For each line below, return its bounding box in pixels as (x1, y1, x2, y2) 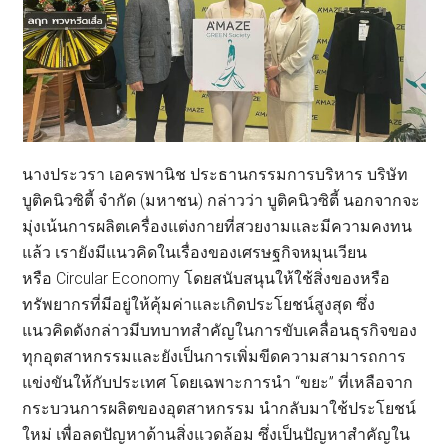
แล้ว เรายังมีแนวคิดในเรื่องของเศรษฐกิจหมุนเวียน (22, 242, 368, 262)
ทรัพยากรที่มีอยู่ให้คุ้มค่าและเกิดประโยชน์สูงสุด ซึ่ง (22, 294, 376, 314)
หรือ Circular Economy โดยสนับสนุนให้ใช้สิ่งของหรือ (22, 268, 391, 288)
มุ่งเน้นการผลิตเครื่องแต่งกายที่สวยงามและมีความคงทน (22, 216, 413, 236)
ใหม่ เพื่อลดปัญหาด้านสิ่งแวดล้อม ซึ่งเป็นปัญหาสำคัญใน (22, 424, 411, 444)
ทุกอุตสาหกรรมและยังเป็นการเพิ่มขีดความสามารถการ (22, 346, 407, 366)
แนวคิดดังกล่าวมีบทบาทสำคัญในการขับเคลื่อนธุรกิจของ (22, 320, 418, 340)
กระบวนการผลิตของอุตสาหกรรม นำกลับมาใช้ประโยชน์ (22, 398, 417, 418)
